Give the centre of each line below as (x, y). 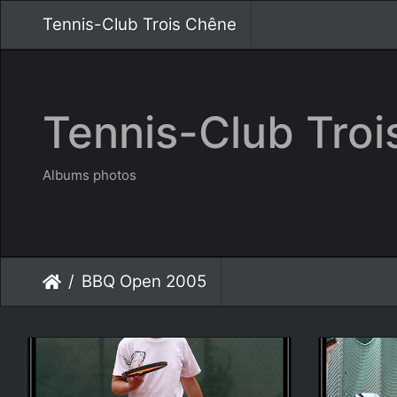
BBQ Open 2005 (144, 281)
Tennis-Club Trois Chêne (140, 24)
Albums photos (90, 175)
